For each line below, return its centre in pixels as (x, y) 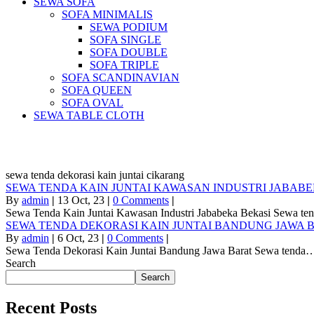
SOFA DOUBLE (129, 52)
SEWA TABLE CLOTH (89, 115)
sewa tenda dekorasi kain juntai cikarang (95, 175)
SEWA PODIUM (129, 27)
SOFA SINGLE (125, 40)
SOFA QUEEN (97, 90)
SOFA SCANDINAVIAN (121, 77)
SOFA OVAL (93, 103)
